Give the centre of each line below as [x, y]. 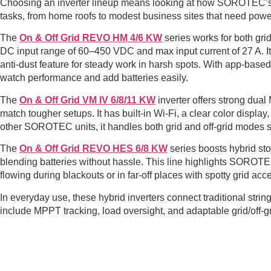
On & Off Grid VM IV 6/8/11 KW [87, 100]
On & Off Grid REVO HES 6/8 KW [93, 149]
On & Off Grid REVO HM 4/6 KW [91, 38]
